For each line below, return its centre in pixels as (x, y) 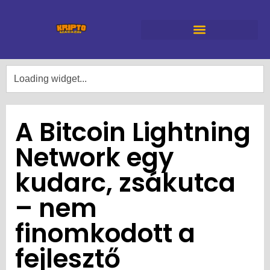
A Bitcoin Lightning (133, 133)
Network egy (94, 158)
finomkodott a (105, 234)
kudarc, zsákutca (125, 183)
